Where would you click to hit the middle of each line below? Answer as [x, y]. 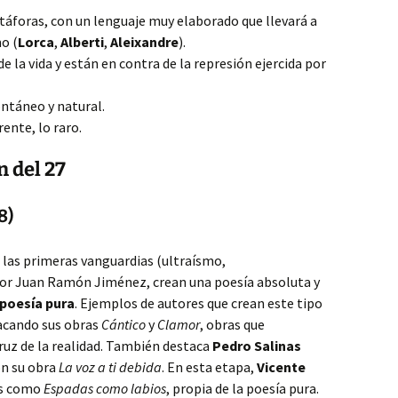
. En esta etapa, [209, 367]
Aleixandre [144, 42]
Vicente [281, 367]
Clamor [179, 324]
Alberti [82, 42]
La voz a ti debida [110, 367]
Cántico [123, 324]
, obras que [232, 324]
